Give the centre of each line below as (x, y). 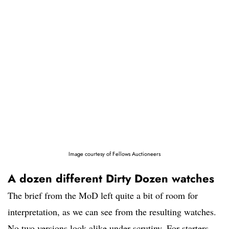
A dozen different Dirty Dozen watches (111, 178)
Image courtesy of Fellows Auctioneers (114, 154)
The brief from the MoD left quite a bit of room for (103, 195)
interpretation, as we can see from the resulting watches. (112, 211)
